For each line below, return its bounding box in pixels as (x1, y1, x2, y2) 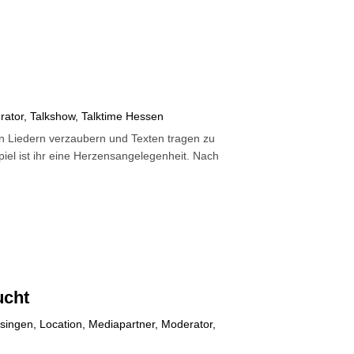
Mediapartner (88, 318, 156, 331)
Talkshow (30, 110, 76, 123)
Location (40, 318, 83, 331)
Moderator (161, 318, 213, 331)
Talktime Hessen (81, 110, 164, 123)
